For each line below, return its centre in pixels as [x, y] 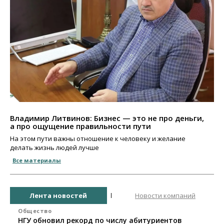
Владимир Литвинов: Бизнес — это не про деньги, [107, 118]
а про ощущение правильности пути [80, 126]
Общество [35, 211]
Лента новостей [58, 195]
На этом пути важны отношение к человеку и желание [98, 139]
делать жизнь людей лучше [54, 148]
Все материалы [37, 160]
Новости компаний [165, 195]
